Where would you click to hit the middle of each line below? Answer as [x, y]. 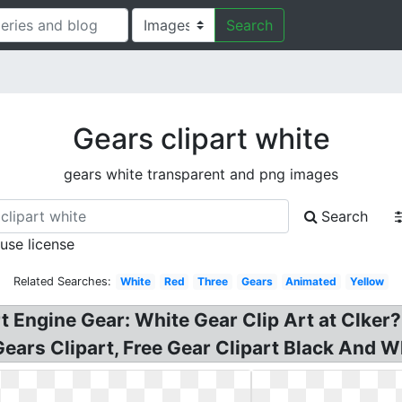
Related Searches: [63, 281]
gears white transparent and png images [201, 174]
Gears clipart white [201, 139]
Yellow [367, 281]
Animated [311, 281]
